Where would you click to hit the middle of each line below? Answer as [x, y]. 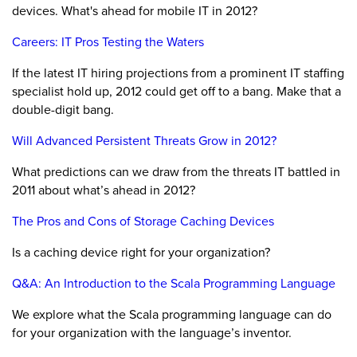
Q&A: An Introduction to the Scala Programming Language [174, 283]
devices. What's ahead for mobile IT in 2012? [135, 11]
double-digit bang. [63, 110]
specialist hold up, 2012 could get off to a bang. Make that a [177, 91]
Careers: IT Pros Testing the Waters [108, 42]
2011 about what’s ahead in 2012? [104, 190]
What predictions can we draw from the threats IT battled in [176, 172]
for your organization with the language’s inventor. [152, 333]
